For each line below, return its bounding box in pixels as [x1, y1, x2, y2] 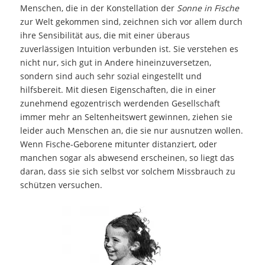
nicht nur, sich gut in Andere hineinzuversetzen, [20, 56, 211, 68]
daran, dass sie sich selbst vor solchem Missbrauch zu [20, 165, 235, 177]
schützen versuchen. [20, 179, 102, 190]
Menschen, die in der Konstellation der [20, 2, 177, 14]
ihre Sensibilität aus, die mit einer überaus [20, 29, 190, 41]
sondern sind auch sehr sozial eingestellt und [20, 70, 202, 82]
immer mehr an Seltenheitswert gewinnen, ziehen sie [20, 111, 232, 122]
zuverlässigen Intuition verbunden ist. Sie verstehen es [20, 43, 238, 54]
